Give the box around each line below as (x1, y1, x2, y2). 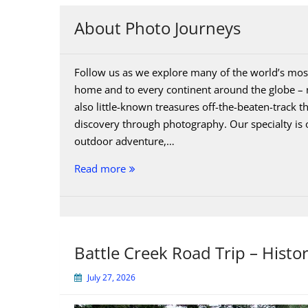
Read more (74, 161, 126, 175)
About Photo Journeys (74, 16, 241, 39)
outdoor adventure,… (74, 133, 175, 148)
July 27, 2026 (87, 272, 135, 284)
